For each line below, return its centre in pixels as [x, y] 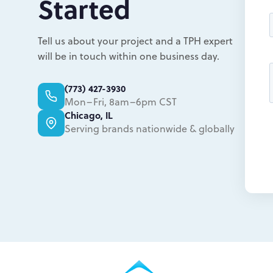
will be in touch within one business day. [129, 55]
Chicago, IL [89, 115]
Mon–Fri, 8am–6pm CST [121, 102]
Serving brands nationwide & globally [150, 129]
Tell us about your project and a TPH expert [135, 40]
